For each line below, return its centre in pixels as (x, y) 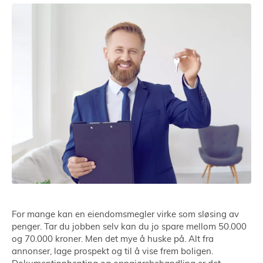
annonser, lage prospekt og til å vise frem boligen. (112, 252)
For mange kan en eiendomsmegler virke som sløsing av (125, 215)
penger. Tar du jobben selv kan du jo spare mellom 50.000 (129, 227)
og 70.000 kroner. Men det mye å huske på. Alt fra (113, 240)
